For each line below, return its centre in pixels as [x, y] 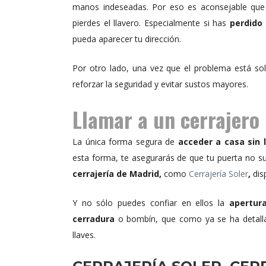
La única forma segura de [125, 142]
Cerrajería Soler [218, 174]
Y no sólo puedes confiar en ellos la [149, 203]
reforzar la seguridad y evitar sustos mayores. [160, 84]
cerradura [94, 219]
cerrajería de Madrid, [118, 174]
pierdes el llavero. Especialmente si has [151, 23]
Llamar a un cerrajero [166, 119]
